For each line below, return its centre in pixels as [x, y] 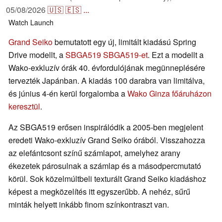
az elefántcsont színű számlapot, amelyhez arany [94, 153]
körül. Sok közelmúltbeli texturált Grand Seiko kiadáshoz [107, 179]
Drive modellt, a [37, 55]
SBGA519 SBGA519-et [107, 55]
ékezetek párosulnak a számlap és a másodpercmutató [105, 166]
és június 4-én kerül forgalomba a [68, 94]
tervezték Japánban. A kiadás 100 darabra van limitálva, [107, 81]
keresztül [24, 107]
